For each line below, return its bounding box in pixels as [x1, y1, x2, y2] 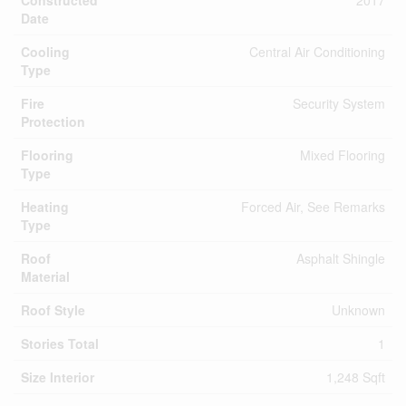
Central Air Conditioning [249, 43, 385, 61]
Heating [21, 198, 69, 216]
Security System [293, 94, 385, 112]
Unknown [332, 301, 385, 319]
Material [21, 267, 70, 285]
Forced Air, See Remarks [241, 198, 385, 216]
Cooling [21, 43, 70, 61]
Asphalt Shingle [296, 249, 385, 267]
